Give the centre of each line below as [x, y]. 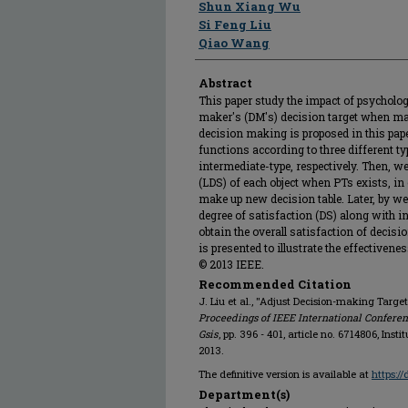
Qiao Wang [234, 43]
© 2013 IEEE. [231, 264]
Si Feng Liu [235, 25]
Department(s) [244, 394]
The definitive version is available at [285, 374]
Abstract [225, 83]
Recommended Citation [275, 284]
